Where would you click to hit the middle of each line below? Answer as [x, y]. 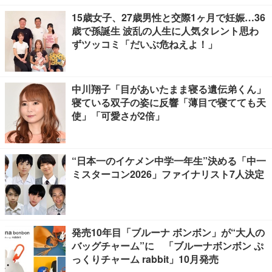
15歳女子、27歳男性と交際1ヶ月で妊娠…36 [168, 17]
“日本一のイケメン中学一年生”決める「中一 [169, 161]
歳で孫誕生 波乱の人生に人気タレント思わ [165, 31]
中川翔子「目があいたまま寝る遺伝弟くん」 [169, 89]
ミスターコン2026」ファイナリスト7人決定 [168, 174]
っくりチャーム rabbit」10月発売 [145, 259]
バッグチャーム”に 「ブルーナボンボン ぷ [168, 246]
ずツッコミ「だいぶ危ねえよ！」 [144, 44]
